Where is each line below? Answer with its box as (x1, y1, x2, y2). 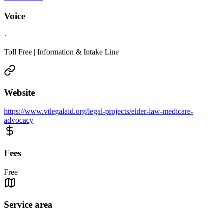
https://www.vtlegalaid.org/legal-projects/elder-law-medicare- (4, 107, 193, 116)
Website (4, 87, 35, 98)
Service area (4, 199, 53, 210)
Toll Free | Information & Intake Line (4, 47, 119, 56)
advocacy (4, 116, 33, 125)
